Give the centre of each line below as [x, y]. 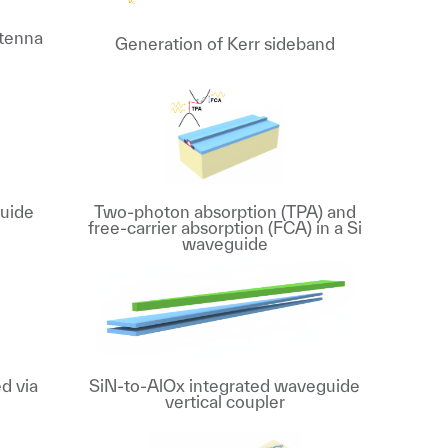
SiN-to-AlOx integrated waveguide [225, 385]
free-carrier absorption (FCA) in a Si [224, 227]
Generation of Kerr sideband [224, 43]
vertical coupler [224, 401]
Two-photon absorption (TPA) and [224, 211]
